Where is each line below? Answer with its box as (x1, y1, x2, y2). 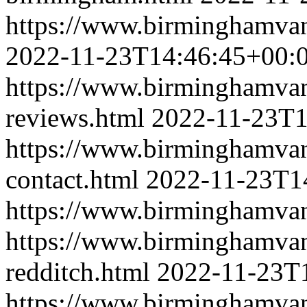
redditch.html (5, 257, 150, 286)
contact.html (5, 164, 139, 194)
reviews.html (5, 103, 145, 132)
